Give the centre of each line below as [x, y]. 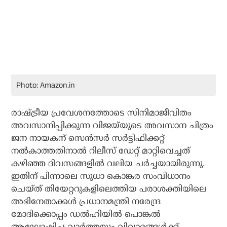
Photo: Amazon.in [46, 86]
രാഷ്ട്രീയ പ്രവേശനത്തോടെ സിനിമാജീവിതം [102, 113]
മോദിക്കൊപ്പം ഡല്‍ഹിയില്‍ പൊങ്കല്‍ [86, 214]
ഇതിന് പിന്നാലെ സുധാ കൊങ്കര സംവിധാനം [101, 176]
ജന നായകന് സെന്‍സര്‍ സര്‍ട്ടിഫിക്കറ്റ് [88, 138]
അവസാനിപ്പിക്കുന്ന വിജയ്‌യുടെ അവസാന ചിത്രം [112, 126]
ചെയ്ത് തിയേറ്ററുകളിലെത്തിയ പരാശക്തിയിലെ [109, 189]
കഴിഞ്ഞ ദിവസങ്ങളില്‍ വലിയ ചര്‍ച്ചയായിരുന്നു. [108, 164]
